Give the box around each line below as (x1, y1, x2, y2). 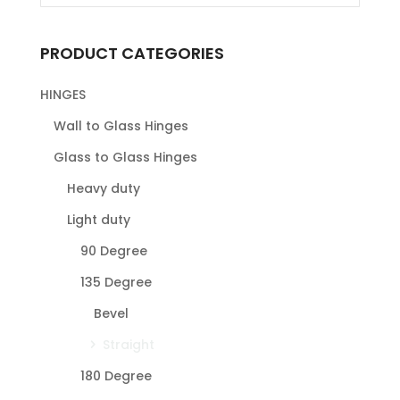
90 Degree (79, 241, 147, 260)
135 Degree (79, 272, 152, 291)
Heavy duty (66, 179, 140, 197)
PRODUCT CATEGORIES (39, 41, 224, 64)
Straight (102, 335, 154, 354)
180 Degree (79, 366, 152, 385)
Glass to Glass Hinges (53, 147, 197, 166)
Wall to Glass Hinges (53, 116, 188, 135)
